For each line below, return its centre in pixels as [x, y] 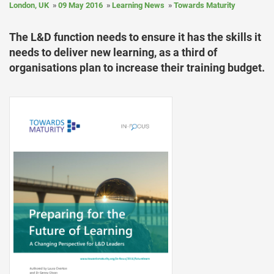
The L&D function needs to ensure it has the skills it [135, 37]
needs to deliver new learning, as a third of [113, 52]
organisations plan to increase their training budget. [137, 68]
